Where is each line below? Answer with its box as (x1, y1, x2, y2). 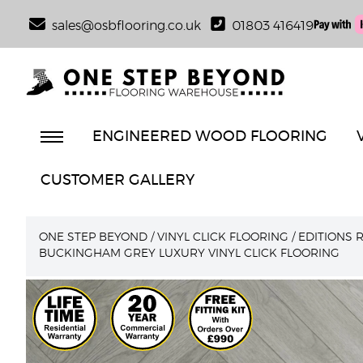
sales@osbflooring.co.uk (52, 19, 201, 32)
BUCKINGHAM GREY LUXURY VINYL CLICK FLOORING (39, 248, 340, 259)
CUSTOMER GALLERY (41, 173, 194, 188)
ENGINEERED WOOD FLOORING (92, 130, 327, 144)
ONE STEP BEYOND (39, 232, 147, 243)
